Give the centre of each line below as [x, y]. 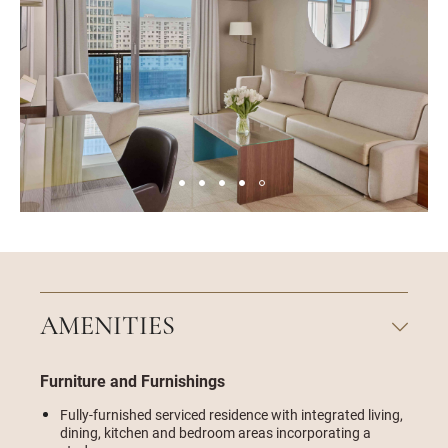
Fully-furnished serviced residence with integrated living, [231, 414]
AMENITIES [107, 327]
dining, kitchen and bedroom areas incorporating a [215, 432]
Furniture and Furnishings [132, 380]
